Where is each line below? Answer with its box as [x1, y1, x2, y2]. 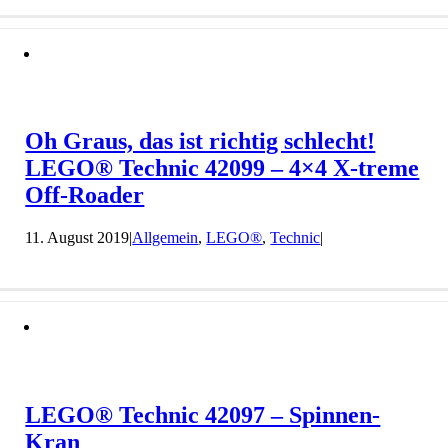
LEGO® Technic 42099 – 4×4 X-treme [25, 155, 420, 182]
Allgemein [132, 229, 199, 247]
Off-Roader [25, 182, 145, 209]
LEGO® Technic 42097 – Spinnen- [25, 402, 381, 429]
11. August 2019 [25, 229, 130, 247]
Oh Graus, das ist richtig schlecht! [25, 128, 376, 155]
